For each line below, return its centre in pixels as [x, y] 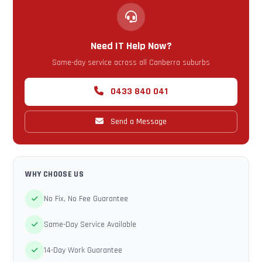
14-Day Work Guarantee [83, 250]
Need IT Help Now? [131, 46]
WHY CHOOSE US [54, 174]
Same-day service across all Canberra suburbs [131, 63]
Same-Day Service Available [90, 225]
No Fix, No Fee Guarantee [86, 199]
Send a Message [137, 122]
